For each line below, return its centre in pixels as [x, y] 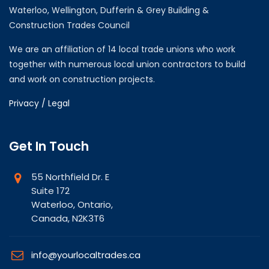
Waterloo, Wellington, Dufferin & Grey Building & [109, 10]
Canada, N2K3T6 [68, 218]
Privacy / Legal [39, 103]
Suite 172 [50, 190]
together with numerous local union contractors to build [127, 64]
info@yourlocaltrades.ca [86, 255]
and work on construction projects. [82, 79]
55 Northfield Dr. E [70, 177]
